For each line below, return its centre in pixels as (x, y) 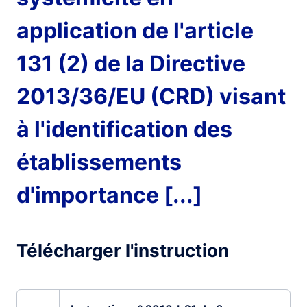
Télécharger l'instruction (123, 250)
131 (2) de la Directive (131, 63)
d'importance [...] (109, 195)
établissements (99, 162)
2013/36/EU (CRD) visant (151, 96)
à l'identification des (124, 129)
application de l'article (135, 30)
